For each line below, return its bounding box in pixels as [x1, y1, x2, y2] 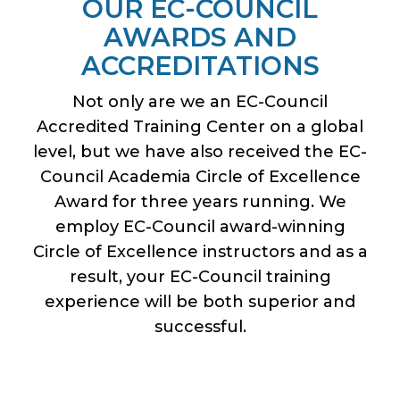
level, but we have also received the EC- [33, 142, 367, 162]
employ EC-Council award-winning [54, 217, 346, 237]
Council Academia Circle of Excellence [39, 167, 361, 187]
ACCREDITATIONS [80, 50, 320, 82]
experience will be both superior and [45, 292, 355, 312]
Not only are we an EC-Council [72, 92, 328, 112]
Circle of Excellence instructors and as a [32, 242, 368, 262]
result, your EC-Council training [69, 267, 331, 287]
